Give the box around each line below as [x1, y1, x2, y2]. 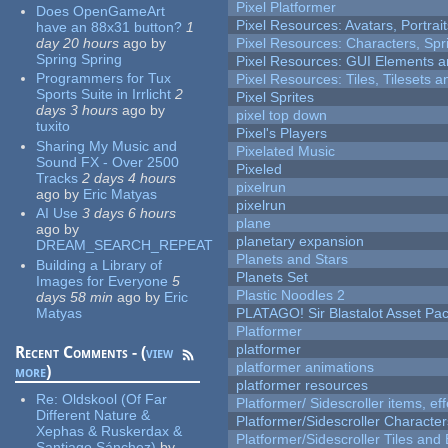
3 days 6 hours [82, 205, 177, 222]
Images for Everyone [36, 272, 169, 289]
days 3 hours [36, 102, 119, 119]
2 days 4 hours [82, 169, 177, 186]
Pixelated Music [236, 143, 336, 160]
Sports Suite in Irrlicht [36, 86, 172, 103]
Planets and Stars [236, 251, 349, 268]
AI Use [36, 205, 79, 222]
